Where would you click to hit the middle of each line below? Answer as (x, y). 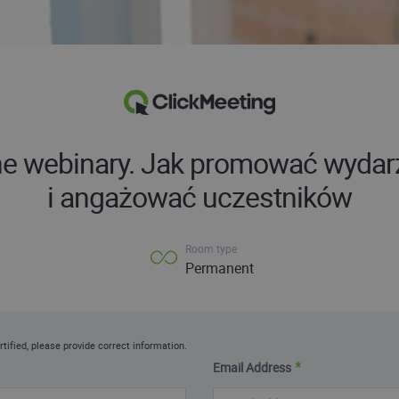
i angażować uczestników (199, 196)
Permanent (219, 268)
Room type (211, 248)
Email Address (252, 368)
